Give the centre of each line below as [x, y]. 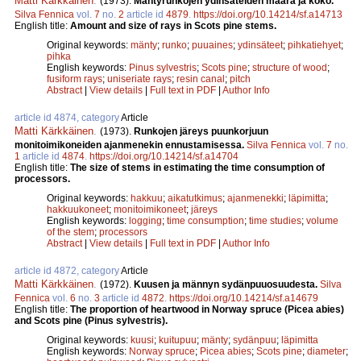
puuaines [212, 45]
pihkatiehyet [314, 45]
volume [322, 220]
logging [145, 220]
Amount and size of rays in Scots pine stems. [173, 25]
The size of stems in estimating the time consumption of [197, 167]
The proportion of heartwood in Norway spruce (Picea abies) [207, 309]
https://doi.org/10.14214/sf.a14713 [268, 14]
